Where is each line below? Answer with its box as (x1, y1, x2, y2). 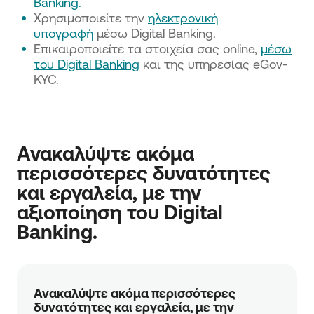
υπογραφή (34, 26, 93, 40)
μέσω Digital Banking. (93, 26, 216, 40)
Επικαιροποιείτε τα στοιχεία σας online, (34, 41, 261, 55)
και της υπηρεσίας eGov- (139, 57, 288, 71)
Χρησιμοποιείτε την (34, 11, 148, 25)
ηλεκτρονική (148, 11, 218, 25)
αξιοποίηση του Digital (17, 200, 223, 223)
